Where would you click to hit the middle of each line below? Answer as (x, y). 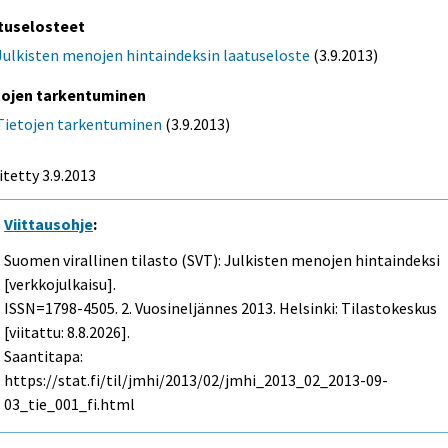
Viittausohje (49, 223)
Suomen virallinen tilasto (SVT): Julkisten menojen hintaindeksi (222, 260)
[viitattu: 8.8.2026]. (67, 332)
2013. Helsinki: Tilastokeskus (338, 308)
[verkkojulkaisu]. (60, 284)
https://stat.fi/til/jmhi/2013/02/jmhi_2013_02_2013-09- (196, 380)
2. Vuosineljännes (180, 308)
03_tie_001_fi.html (70, 404)
